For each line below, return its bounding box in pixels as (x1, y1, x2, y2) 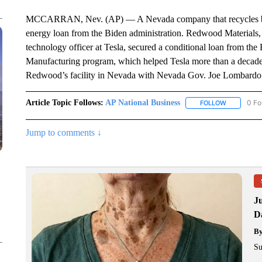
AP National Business (105, 98, 180, 107)
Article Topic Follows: (25, 98, 104, 107)
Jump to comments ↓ (25, 127, 102, 138)
